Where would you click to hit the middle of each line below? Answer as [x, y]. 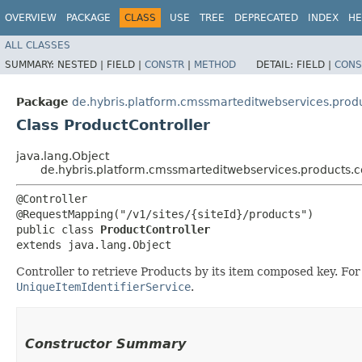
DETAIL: [276, 64]
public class [58, 229]
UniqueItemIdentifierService [103, 286]
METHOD [215, 64]
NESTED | [82, 64]
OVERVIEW [31, 18]
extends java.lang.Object [94, 244]
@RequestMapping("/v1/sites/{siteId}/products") [165, 214]
